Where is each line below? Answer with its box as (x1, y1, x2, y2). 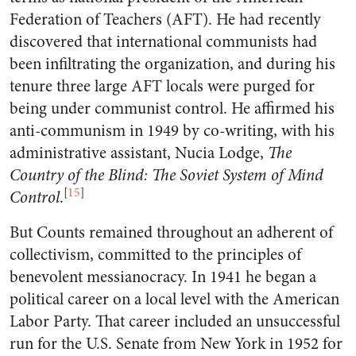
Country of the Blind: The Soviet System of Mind (10, 164, 323, 187)
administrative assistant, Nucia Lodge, (10, 141, 268, 164)
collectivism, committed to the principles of (10, 243, 301, 266)
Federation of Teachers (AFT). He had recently (10, 8, 321, 31)
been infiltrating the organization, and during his (10, 52, 335, 75)
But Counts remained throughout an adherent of (10, 221, 333, 244)
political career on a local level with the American (10, 288, 339, 311)
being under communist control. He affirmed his (10, 97, 335, 120)
